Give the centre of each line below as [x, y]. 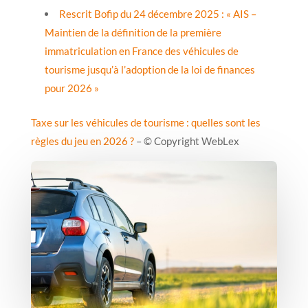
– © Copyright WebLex [186, 141]
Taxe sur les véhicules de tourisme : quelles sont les [145, 122]
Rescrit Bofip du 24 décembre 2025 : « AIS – [157, 13]
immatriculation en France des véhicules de [141, 51]
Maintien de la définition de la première [133, 32]
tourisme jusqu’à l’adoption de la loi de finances [150, 69]
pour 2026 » [71, 88]
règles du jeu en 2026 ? [82, 141]
